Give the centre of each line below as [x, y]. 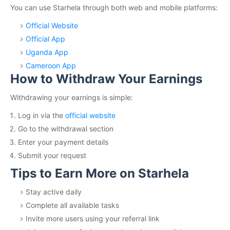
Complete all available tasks [72, 205]
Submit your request [52, 155]
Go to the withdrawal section [66, 129]
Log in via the [42, 115]
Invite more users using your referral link [93, 218]
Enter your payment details [63, 142]
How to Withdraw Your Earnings [106, 79]
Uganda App [47, 52]
